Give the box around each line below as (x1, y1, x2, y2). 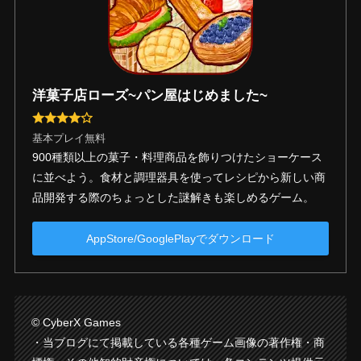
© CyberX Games (31, 316, 121, 330)
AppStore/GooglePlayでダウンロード (86, 231, 275, 245)
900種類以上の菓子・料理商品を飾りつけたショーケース (31, 150, 322, 164)
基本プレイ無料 (31, 132, 106, 144)
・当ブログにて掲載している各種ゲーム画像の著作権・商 (31, 336, 325, 350)
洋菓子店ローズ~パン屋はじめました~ (31, 87, 268, 103)
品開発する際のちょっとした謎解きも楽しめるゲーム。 (31, 190, 314, 204)
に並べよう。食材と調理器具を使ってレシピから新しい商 (31, 170, 326, 184)
